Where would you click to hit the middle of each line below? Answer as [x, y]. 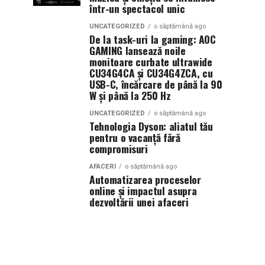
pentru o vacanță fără [135, 137]
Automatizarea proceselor [145, 179]
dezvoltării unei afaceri [139, 202]
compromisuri [119, 148]
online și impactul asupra [143, 190]
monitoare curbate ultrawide [151, 62]
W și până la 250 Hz [130, 95]
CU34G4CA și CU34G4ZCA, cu [151, 73]
